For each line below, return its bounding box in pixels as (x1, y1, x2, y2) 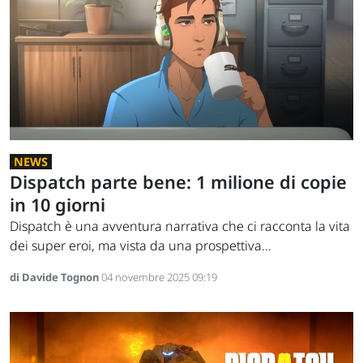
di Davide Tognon (10, 270, 101, 285)
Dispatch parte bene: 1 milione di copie (10, 170, 347, 194)
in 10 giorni (10, 193, 105, 217)
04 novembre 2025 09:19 (101, 270, 217, 285)
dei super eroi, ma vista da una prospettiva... (10, 237, 271, 255)
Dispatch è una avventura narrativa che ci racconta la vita (10, 217, 350, 236)
